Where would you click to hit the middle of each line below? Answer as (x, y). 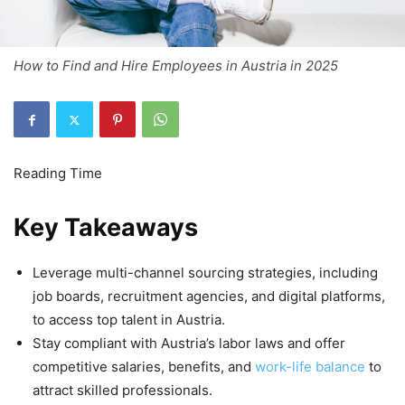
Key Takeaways (106, 227)
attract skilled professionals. (122, 390)
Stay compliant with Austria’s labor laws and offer (189, 343)
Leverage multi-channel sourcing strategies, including (205, 273)
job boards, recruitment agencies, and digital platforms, (209, 296)
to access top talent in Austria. (129, 320)
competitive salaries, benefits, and (144, 367)
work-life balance (310, 367)
